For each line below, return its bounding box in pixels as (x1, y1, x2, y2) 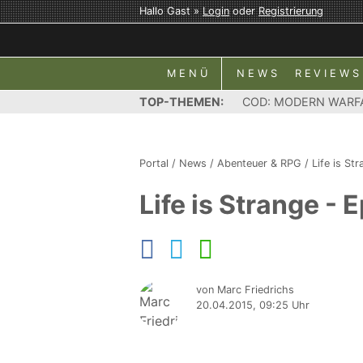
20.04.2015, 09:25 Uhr (196, 299, 310, 311)
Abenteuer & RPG (217, 157, 301, 169)
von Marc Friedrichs (196, 284, 294, 296)
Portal (139, 157, 169, 169)
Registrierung (258, 5, 323, 17)
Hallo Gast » (139, 5, 203, 17)
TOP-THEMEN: (139, 95, 224, 109)
